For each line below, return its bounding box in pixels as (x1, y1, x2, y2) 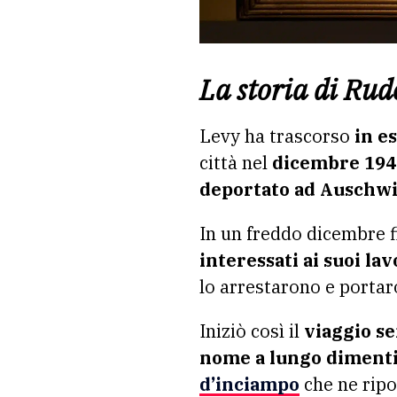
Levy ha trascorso (199, 124, 350, 149)
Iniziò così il (199, 319, 304, 344)
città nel (199, 151, 272, 175)
